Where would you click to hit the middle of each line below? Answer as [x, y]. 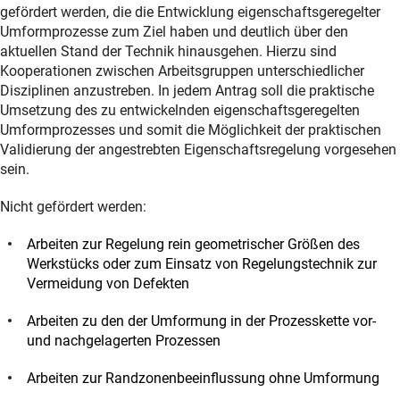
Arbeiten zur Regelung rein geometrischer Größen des [193, 244]
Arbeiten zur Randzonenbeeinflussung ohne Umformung [203, 378]
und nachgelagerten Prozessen [124, 340]
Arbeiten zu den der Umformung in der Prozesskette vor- [201, 321]
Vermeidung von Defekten [108, 283]
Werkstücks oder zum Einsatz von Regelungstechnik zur [202, 263]
